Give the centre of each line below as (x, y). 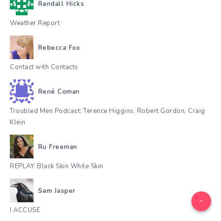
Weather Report (35, 23)
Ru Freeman (57, 147)
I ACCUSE (25, 210)
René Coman (59, 92)
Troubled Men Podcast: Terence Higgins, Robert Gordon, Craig (108, 111)
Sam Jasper (56, 191)
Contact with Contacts (44, 67)
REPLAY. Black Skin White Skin (57, 166)
